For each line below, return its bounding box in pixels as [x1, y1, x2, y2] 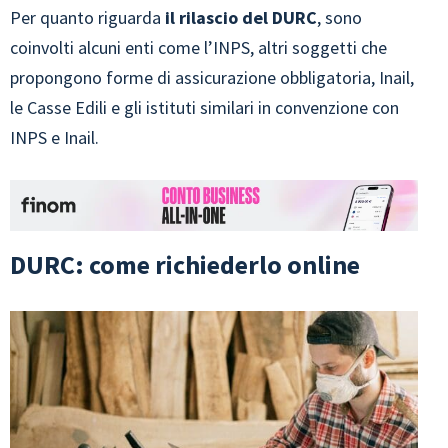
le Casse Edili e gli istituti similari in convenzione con [10, 96, 399, 120]
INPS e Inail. [10, 126, 99, 150]
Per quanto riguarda [10, 6, 165, 30]
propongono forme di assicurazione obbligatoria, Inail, [10, 66, 414, 90]
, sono [317, 6, 362, 30]
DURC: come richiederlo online [10, 247, 360, 281]
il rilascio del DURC [165, 6, 317, 30]
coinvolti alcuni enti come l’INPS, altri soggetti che [10, 36, 387, 60]
